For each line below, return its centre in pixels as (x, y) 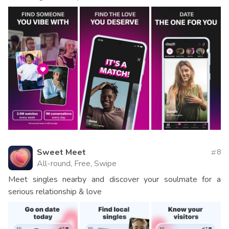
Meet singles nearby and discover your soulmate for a (114, 180)
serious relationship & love (55, 192)
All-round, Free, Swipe (77, 164)
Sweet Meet (61, 153)
